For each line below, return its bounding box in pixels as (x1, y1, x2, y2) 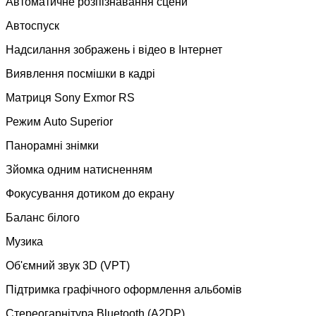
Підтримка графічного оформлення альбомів (6, 283, 242, 296)
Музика (6, 235, 43, 248)
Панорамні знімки (6, 139, 99, 152)
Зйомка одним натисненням (6, 163, 152, 176)
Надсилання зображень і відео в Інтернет (6, 43, 222, 56)
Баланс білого (6, 211, 80, 224)
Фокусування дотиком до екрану (6, 187, 174, 200)
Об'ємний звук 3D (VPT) (6, 259, 130, 272)
